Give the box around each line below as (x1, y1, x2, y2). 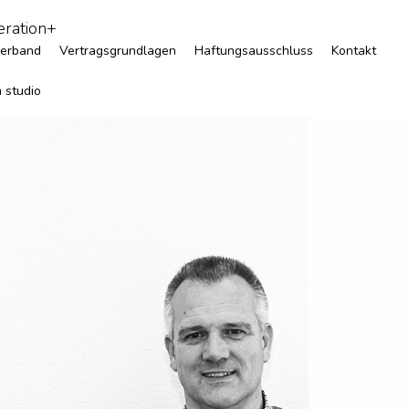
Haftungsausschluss (194, 41, 313, 59)
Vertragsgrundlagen (59, 41, 176, 59)
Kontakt (331, 41, 376, 59)
